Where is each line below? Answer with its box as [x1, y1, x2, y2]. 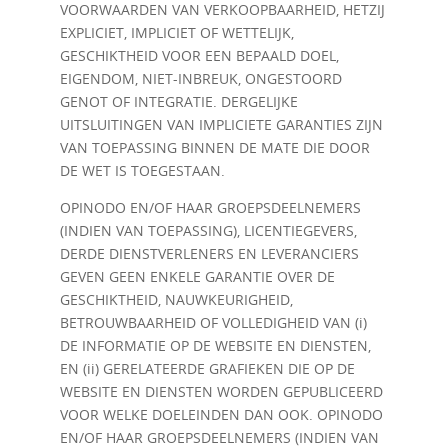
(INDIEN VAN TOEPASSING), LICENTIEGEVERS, [59, 221, 357, 240]
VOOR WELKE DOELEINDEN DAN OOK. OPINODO [59, 405, 383, 424]
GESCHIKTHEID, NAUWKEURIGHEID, [59, 290, 293, 309]
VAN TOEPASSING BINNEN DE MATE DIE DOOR [59, 138, 370, 157]
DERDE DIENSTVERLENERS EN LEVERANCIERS [59, 244, 359, 263]
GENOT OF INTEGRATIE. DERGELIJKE [59, 92, 298, 111]
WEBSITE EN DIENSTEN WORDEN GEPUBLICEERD [59, 382, 383, 401]
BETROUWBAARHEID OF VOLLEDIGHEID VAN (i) [59, 313, 367, 332]
